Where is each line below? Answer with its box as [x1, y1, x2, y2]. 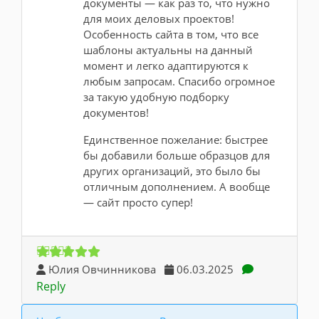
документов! [83, 105, 149, 120]
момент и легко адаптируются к [83, 58, 249, 73]
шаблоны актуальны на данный [83, 43, 253, 57]
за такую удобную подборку [83, 90, 229, 104]
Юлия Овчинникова [46, 262, 164, 276]
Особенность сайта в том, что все [83, 27, 258, 41]
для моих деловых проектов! [83, 11, 234, 26]
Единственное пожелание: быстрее [83, 132, 268, 147]
